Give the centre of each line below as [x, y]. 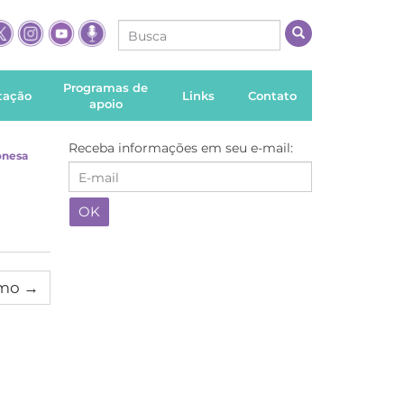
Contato [273, 96]
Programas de [106, 87]
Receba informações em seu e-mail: [181, 148]
